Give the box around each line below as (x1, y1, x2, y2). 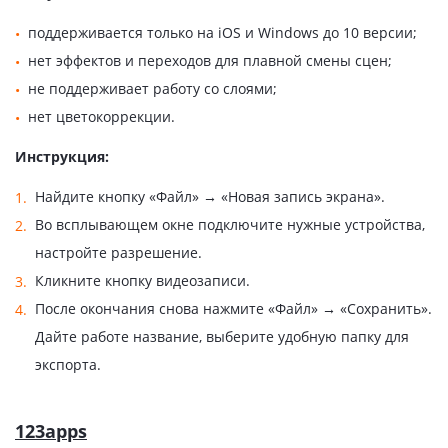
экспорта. (35, 355, 101, 375)
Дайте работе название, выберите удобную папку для (35, 327, 409, 347)
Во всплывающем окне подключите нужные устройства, (35, 215, 425, 235)
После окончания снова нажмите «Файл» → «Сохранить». (35, 299, 432, 319)
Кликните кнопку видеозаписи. (35, 271, 250, 291)
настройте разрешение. (35, 243, 202, 263)
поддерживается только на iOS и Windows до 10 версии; (28, 23, 417, 43)
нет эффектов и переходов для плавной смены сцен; (28, 51, 392, 71)
